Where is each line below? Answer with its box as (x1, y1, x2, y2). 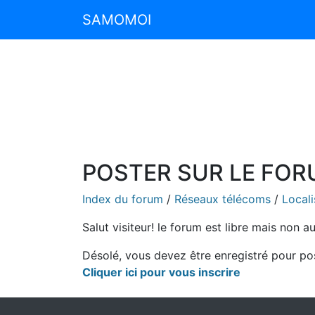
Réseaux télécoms (174, 192, 271, 206)
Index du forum (82, 192, 163, 206)
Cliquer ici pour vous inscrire (82, 265, 240, 279)
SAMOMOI (82, 11, 151, 28)
